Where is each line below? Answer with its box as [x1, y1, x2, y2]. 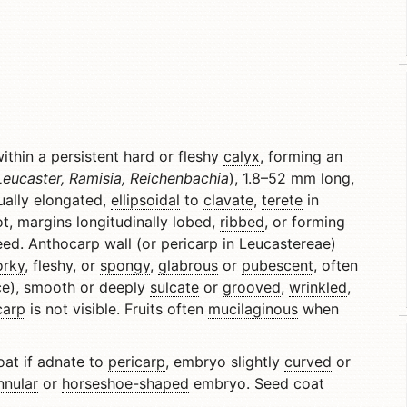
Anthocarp [28, 234, 100, 253]
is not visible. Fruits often [25, 300, 208, 318]
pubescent [242, 256, 313, 274]
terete [262, 191, 303, 209]
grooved [223, 278, 281, 296]
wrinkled [289, 278, 347, 296]
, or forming [264, 213, 345, 231]
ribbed [220, 213, 264, 231]
